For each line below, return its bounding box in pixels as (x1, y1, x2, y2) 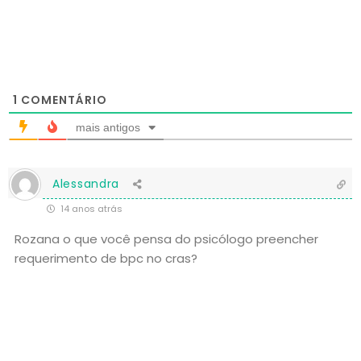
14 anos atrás (58, 201, 122, 215)
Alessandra (52, 175, 119, 192)
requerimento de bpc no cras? (15, 249, 197, 267)
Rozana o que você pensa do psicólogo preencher (15, 230, 318, 247)
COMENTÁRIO (18, 91, 107, 108)
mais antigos (76, 120, 140, 134)
